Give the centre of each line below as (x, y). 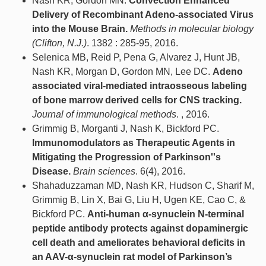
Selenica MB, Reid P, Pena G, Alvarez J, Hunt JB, (136, 57)
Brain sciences (104, 171)
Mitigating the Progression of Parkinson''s (126, 157)
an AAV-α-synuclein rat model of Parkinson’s (132, 256)
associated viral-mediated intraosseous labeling (140, 85)
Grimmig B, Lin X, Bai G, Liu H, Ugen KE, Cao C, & (139, 199)
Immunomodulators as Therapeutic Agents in (134, 142)
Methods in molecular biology (192, 28)
